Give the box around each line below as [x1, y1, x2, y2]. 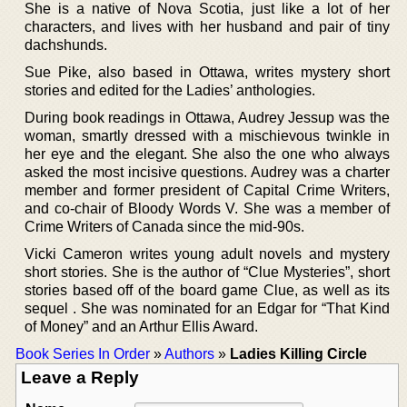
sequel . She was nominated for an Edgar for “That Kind [25, 300, 390, 316]
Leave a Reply [21, 367, 139, 387]
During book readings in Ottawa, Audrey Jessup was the [25, 109, 390, 125]
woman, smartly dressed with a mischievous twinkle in [25, 127, 390, 144]
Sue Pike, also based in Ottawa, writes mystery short [25, 64, 390, 80]
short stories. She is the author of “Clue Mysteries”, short [25, 263, 390, 280]
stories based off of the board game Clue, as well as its [25, 282, 390, 298]
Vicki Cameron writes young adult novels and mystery [25, 245, 390, 262]
